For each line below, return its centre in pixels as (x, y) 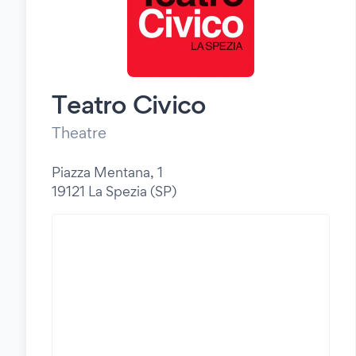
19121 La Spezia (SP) (114, 191)
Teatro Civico (129, 104)
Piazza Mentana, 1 (107, 172)
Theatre (79, 133)
